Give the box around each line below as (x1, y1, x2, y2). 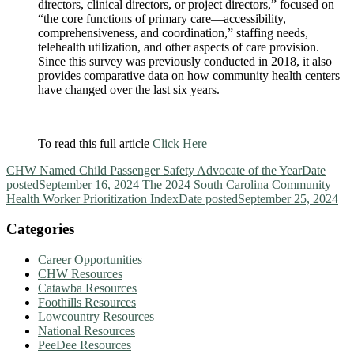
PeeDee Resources (38, 338, 131, 352)
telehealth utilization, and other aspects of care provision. (38, 40, 319, 54)
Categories (6, 220, 74, 238)
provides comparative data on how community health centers (38, 68, 340, 82)
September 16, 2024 (39, 177, 139, 191)
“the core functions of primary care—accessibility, (38, 11, 286, 25)
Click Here (149, 136, 207, 150)
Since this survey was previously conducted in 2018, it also (38, 54, 332, 68)
